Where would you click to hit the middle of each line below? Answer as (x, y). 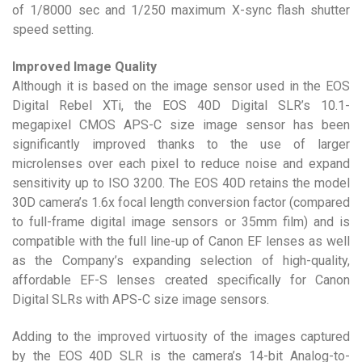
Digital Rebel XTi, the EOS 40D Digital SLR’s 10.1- (181, 105)
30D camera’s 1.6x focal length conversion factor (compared (181, 202)
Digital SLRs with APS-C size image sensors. (141, 299)
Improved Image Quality (84, 67)
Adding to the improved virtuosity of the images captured (181, 337)
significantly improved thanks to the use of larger (181, 144)
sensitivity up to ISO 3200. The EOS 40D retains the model (181, 183)
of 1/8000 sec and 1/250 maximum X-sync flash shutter (181, 10)
